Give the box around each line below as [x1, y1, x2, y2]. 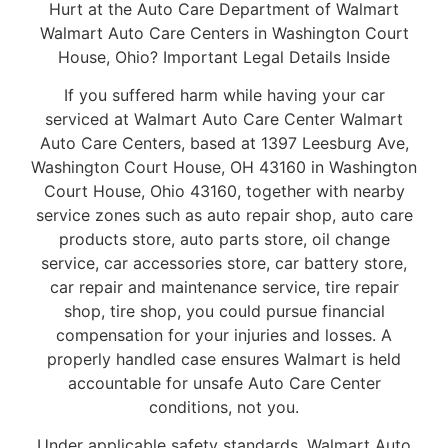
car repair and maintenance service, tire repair [49, 276, 399, 297]
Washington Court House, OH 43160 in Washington [31, 156, 417, 177]
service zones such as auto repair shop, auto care [35, 204, 413, 225]
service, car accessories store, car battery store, [41, 252, 407, 273]
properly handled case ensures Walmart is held [47, 348, 401, 369]
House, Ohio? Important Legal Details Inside [58, 46, 390, 67]
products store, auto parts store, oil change [58, 228, 390, 249]
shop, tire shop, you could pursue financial [63, 300, 385, 321]
